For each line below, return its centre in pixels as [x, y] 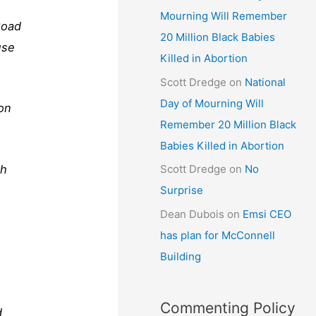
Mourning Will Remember [224, 16]
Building [181, 256]
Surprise [182, 190]
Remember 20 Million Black [229, 124]
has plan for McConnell [218, 235]
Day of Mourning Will [212, 103]
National [266, 82]
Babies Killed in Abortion [223, 145]
